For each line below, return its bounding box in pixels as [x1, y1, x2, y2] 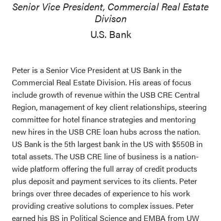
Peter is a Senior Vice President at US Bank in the [12, 64, 182, 75]
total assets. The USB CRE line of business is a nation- [12, 150, 199, 162]
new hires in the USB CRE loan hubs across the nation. [12, 125, 200, 137]
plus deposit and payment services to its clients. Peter [12, 175, 197, 186]
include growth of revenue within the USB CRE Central [12, 88, 200, 100]
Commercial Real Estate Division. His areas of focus [12, 76, 191, 88]
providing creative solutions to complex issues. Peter [12, 199, 194, 211]
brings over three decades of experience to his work [12, 187, 190, 199]
